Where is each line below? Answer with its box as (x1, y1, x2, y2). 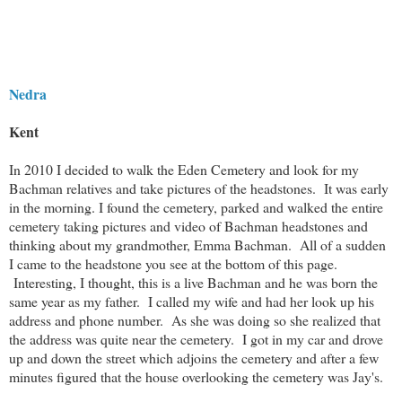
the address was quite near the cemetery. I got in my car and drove (9, 328, 383, 348)
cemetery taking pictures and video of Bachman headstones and (9, 215, 368, 235)
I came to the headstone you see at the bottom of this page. (9, 253, 337, 273)
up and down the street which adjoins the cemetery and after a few (9, 347, 379, 367)
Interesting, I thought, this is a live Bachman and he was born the (9, 272, 378, 292)
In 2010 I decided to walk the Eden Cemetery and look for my (9, 159, 359, 179)
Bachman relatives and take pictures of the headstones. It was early (9, 178, 389, 197)
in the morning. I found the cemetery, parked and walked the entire (9, 197, 383, 216)
